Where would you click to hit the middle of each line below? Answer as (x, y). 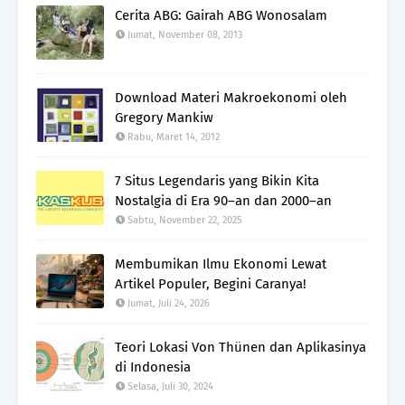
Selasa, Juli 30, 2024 (170, 387)
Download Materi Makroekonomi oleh (231, 98)
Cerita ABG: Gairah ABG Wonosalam (221, 16)
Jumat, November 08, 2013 (185, 35)
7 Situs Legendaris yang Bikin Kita (217, 181)
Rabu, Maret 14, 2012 (174, 137)
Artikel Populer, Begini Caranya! (211, 284)
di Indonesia (153, 367)
